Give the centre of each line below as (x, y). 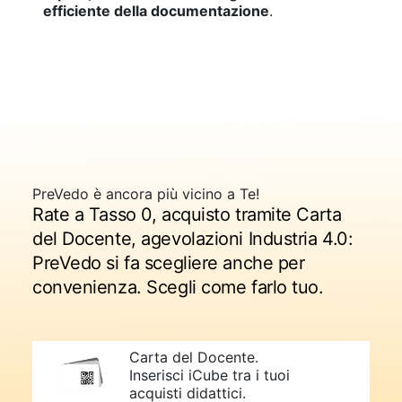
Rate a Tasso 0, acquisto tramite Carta (187, 214)
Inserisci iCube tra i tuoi (210, 375)
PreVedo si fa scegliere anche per (169, 262)
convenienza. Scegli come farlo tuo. (178, 287)
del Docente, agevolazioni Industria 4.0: (193, 238)
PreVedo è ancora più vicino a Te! (146, 193)
